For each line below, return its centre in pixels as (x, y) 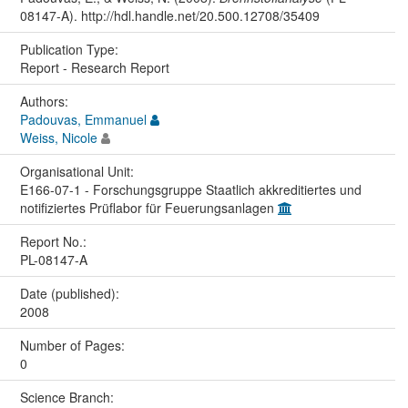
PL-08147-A (53, 259)
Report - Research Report (94, 67)
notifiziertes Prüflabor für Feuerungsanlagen (148, 207)
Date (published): (71, 293)
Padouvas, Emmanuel (83, 119)
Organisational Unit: (78, 171)
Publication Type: (71, 49)
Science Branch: (68, 397)
